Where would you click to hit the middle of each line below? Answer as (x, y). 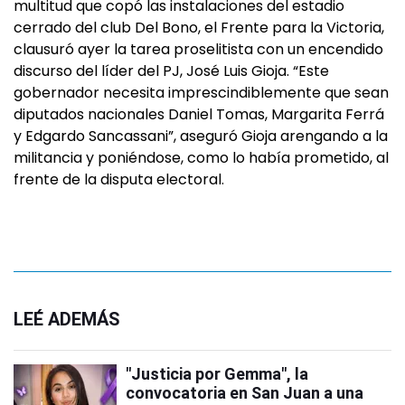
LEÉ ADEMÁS (67, 319)
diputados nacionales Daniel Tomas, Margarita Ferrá (199, 114)
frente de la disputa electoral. (119, 179)
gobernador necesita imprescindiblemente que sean (201, 93)
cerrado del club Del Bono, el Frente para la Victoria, (199, 28)
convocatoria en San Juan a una (245, 393)
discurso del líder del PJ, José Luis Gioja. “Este (171, 71)
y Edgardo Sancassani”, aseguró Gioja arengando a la (201, 136)
